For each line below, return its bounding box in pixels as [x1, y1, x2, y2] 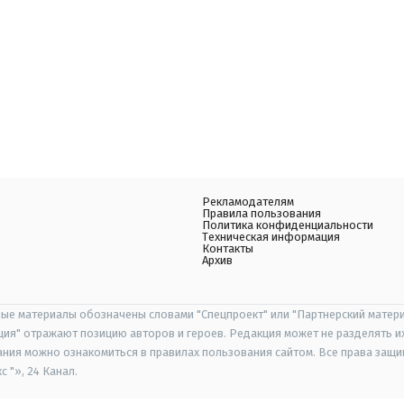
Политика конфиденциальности [202, 218, 373, 232]
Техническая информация [202, 230, 340, 243]
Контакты [202, 242, 253, 255]
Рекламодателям [202, 195, 294, 208]
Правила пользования [202, 207, 321, 220]
